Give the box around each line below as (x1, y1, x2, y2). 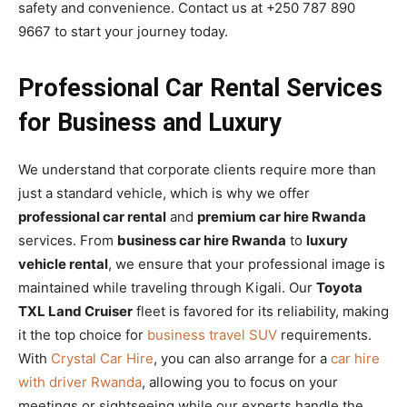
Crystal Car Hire (51, 349, 154, 367)
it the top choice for (18, 325, 147, 343)
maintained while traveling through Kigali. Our (18, 278, 316, 296)
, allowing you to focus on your (142, 372, 338, 391)
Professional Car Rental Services (18, 73, 382, 103)
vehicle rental (18, 254, 108, 273)
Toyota (316, 278, 362, 296)
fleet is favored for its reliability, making (133, 302, 389, 320)
